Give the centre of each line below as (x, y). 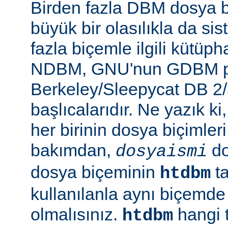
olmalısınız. (76, 215)
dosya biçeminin (95, 172)
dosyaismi (161, 152)
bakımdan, (73, 150)
